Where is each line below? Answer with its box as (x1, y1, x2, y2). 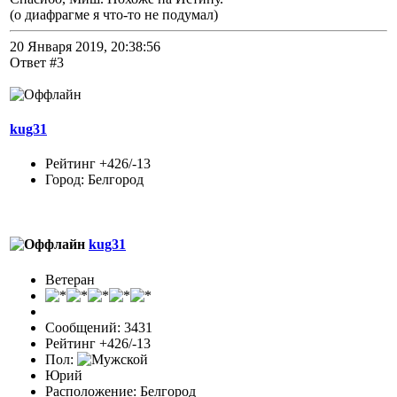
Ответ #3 (10, 54, 64, 70)
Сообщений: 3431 (45, 319, 152, 335)
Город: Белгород (45, 172, 144, 188)
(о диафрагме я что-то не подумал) (10, 6, 218, 22)
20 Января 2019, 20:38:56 (10, 38, 160, 54)
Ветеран (45, 271, 95, 287)
